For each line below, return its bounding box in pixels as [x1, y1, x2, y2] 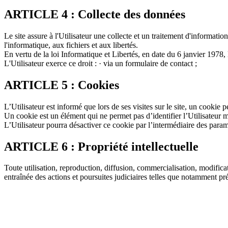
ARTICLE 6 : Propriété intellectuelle [4, 139, 198, 153]
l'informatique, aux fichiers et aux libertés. [4, 40, 138, 49]
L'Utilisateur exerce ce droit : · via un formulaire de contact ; [4, 59, 197, 68]
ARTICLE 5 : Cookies [4, 78, 119, 92]
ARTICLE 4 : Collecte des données [4, 7, 185, 21]
